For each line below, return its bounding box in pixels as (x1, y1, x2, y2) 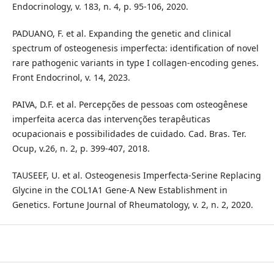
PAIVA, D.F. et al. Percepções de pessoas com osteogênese (12, 98, 248, 110)
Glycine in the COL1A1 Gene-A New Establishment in (12, 183, 228, 196)
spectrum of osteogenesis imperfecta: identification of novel (12, 42, 259, 54)
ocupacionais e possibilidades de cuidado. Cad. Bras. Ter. (12, 127, 246, 139)
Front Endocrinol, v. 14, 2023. (12, 71, 130, 83)
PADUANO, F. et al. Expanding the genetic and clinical (12, 27, 231, 39)
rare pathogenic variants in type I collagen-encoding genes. (12, 56, 259, 68)
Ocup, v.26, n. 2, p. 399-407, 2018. (12, 142, 150, 154)
